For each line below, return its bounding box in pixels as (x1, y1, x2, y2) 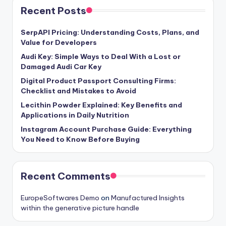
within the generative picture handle (21, 203, 139, 213)
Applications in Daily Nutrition (21, 110, 129, 120)
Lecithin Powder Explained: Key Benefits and (21, 100, 182, 110)
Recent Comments (21, 170, 110, 183)
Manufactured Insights (111, 193, 185, 203)
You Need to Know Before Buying (21, 135, 140, 144)
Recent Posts (21, 5, 86, 17)
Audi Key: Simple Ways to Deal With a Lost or (21, 52, 181, 62)
